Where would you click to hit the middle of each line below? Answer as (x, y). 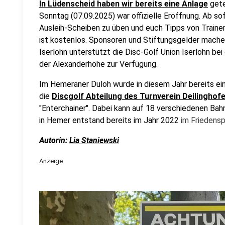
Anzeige (51, 161)
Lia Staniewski (94, 140)
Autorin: (54, 140)
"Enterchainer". (65, 108)
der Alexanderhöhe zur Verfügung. (98, 64)
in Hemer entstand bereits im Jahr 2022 (110, 120)
